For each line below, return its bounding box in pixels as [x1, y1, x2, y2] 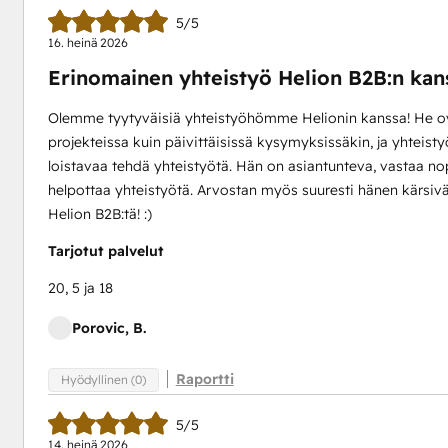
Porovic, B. [71, 319, 146, 337]
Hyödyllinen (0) [60, 371, 146, 387]
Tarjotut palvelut [47, 242, 164, 260]
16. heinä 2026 [47, 35, 128, 50]
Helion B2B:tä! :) [47, 205, 152, 223]
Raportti [175, 370, 234, 388]
